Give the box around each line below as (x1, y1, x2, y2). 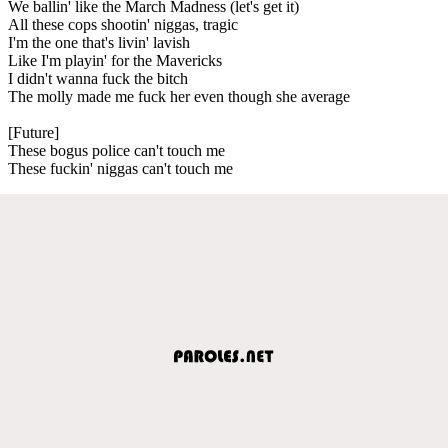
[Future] (8, 123, 59, 141)
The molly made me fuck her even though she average (8, 87, 350, 105)
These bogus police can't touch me (8, 141, 225, 159)
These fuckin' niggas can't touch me (8, 159, 233, 177)
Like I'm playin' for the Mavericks (8, 51, 222, 69)
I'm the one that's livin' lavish (8, 33, 190, 51)
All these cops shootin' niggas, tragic (8, 15, 238, 33)
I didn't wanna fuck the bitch (8, 69, 188, 87)
